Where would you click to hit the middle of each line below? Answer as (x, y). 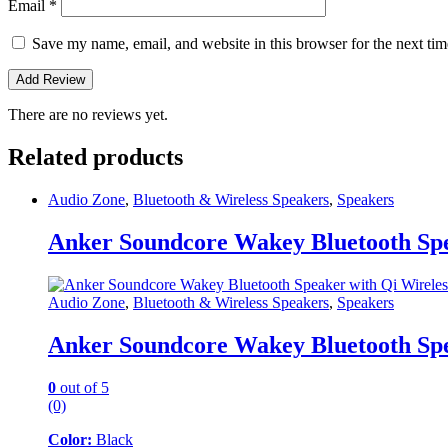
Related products (95, 157)
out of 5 (82, 387)
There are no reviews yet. (88, 115)
